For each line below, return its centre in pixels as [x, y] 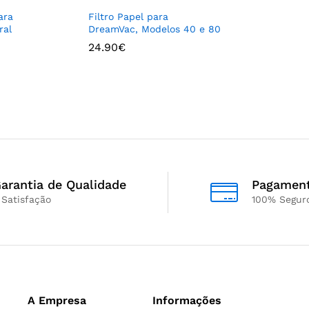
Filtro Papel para [128, 17]
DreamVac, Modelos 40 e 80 [154, 29]
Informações [187, 300]
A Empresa [57, 300]
